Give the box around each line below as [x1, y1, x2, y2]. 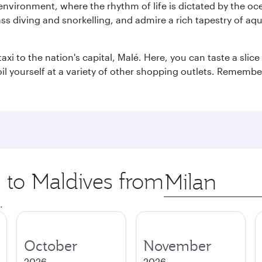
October [24, 236, 78, 255]
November [143, 236, 212, 255]
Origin [163, 168, 191, 179]
